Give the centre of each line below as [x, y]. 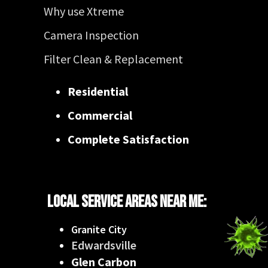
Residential [98, 91]
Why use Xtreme [84, 11]
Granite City [99, 229]
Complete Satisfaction [128, 139]
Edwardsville [104, 245]
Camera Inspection [91, 35]
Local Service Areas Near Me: [127, 202]
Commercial [100, 115]
